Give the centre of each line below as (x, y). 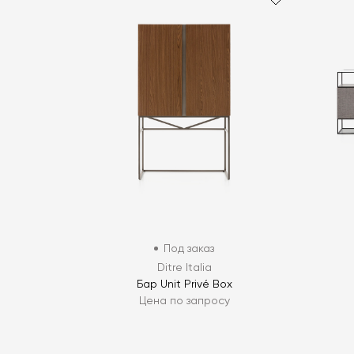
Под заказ (189, 249)
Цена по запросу (184, 301)
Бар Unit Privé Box (184, 284)
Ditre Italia (184, 267)
